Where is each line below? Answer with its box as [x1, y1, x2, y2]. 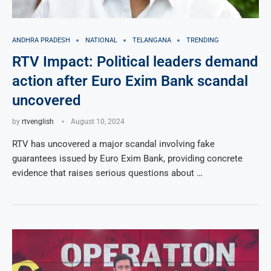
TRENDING [186, 36, 219, 44]
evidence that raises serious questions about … [12, 168, 203, 178]
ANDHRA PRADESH [12, 36, 70, 44]
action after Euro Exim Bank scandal [12, 73, 248, 90]
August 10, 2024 [71, 117, 125, 126]
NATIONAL [85, 36, 117, 44]
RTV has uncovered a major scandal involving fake [12, 139, 215, 149]
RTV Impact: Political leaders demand [12, 53, 258, 70]
